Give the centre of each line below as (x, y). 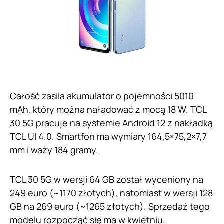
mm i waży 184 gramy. (55, 150)
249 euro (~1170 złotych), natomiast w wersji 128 (111, 193)
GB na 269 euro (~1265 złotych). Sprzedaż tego (110, 206)
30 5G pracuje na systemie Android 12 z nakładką (111, 123)
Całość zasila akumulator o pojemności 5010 (102, 96)
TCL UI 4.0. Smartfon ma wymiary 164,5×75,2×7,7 (108, 136)
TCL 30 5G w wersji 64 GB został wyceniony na (107, 179)
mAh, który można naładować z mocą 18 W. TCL (108, 109)
